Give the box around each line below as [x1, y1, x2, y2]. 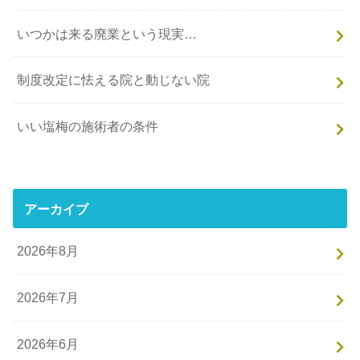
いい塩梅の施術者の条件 [17, 119, 159, 134]
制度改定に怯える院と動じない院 [17, 72, 211, 88]
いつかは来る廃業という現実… [17, 26, 198, 41]
